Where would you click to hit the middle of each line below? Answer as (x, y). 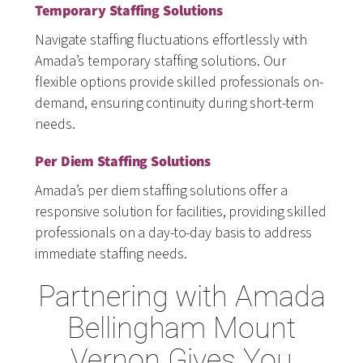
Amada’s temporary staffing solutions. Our (160, 62)
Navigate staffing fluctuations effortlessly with (171, 41)
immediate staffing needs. (111, 254)
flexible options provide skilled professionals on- (179, 83)
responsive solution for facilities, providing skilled (181, 212)
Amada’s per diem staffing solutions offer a (161, 191)
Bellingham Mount (181, 329)
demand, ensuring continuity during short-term (174, 104)
